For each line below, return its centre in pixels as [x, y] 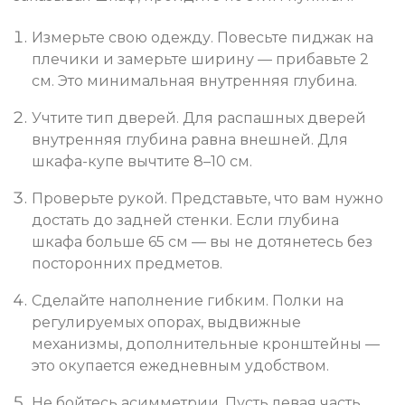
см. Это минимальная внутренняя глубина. [194, 81]
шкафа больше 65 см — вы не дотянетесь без [202, 242]
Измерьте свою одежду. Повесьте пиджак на [202, 38]
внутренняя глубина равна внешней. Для [190, 140]
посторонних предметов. [127, 264]
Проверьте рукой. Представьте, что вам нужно [207, 199]
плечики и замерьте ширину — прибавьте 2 [200, 60]
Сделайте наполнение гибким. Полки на [188, 301]
